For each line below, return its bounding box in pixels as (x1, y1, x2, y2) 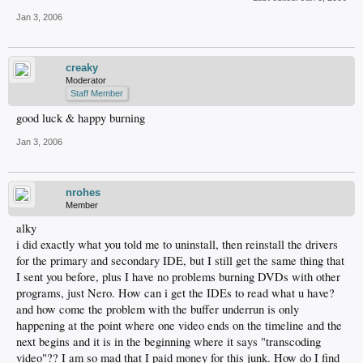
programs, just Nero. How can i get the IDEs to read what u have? (16, 285, 335, 301)
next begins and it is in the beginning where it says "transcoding (16, 334, 321, 350)
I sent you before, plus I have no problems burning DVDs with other (16, 269, 340, 285)
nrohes (66, 186, 100, 199)
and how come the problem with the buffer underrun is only (16, 301, 299, 318)
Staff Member (70, 88, 123, 99)
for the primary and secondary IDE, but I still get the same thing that (16, 253, 344, 269)
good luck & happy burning (16, 110, 145, 126)
